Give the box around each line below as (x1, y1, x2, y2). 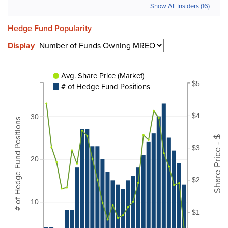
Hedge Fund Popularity (8, 22, 92, 34)
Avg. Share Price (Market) (61, 70, 145, 81)
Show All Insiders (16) (150, 1, 210, 11)
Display (8, 40, 35, 51)
